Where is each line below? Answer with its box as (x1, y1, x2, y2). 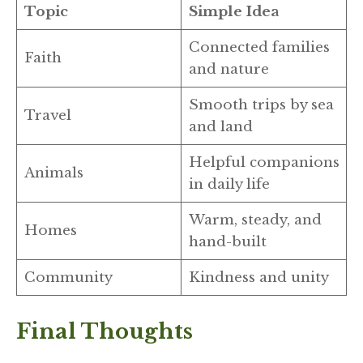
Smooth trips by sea (188, 96, 334, 113)
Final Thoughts (16, 318, 193, 345)
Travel (23, 106, 71, 124)
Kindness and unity (188, 268, 329, 286)
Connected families (188, 38, 330, 56)
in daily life (188, 175, 270, 193)
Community (23, 268, 113, 286)
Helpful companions (188, 153, 340, 171)
